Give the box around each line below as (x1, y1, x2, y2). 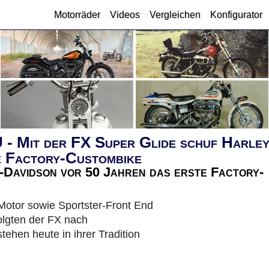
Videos (110, 9, 140, 20)
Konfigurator (210, 9, 262, 20)
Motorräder (54, 9, 100, 20)
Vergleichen (150, 9, 201, 20)
